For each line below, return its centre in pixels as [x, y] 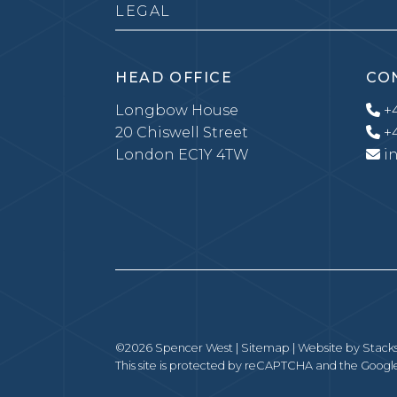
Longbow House [177, 110]
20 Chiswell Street [182, 132]
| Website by [326, 347]
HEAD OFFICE [174, 78]
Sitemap [265, 347]
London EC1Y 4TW [182, 155]
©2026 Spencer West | [178, 347]
